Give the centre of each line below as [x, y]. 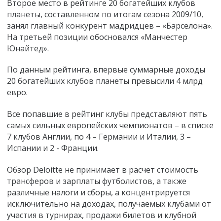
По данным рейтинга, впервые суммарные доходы [106, 70]
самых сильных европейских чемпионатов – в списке [110, 126]
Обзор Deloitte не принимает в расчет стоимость [103, 169]
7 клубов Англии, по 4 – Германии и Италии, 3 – [99, 137]
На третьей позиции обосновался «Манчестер [97, 37]
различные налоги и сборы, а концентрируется [98, 192]
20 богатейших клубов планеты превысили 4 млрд [105, 81]
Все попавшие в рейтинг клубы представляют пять [107, 114]
